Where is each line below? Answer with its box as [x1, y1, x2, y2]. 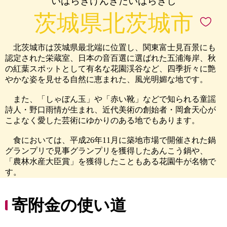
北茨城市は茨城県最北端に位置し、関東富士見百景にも [5, 43, 216, 52]
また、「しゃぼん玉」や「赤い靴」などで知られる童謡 [5, 95, 216, 103]
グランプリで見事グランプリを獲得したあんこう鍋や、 [5, 146, 208, 155]
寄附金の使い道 [12, 196, 126, 214]
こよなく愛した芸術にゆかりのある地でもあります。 [5, 116, 200, 125]
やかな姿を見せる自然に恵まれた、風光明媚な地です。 [5, 75, 208, 84]
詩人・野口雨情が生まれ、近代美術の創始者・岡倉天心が [5, 105, 216, 114]
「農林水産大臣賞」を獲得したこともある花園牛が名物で [5, 157, 216, 166]
